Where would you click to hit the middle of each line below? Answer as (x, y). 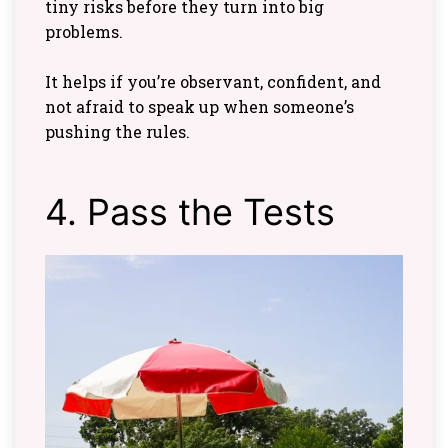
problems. (84, 32)
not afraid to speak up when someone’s (199, 107)
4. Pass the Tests (190, 212)
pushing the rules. (117, 132)
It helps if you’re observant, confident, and (213, 82)
